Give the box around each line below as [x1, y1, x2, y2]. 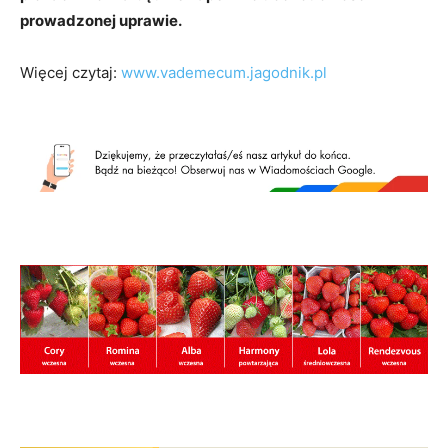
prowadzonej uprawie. [20, 10, 182, 30]
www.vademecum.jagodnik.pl [121, 62, 327, 82]
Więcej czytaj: [20, 62, 121, 82]
